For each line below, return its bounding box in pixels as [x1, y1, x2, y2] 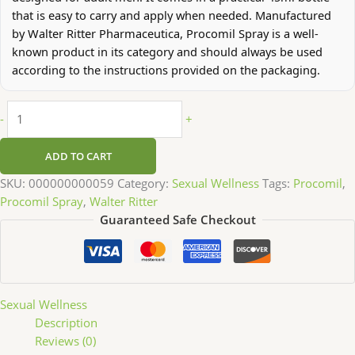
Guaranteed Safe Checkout [99, 211, 256, 227]
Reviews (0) [34, 332, 96, 349]
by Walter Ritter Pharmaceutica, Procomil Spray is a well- [12, 25, 319, 41]
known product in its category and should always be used [12, 43, 323, 59]
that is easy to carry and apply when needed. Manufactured [12, 6, 331, 23]
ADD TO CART [44, 148, 112, 163]
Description [34, 314, 97, 330]
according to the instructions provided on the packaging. [12, 61, 320, 78]
